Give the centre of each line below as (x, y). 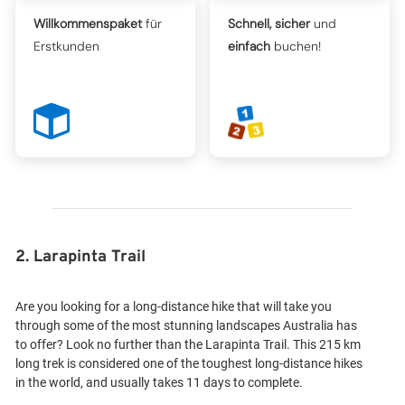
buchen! (296, 46)
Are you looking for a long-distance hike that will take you (174, 306)
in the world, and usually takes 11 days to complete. (159, 382)
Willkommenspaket (88, 24)
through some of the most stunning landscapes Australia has (186, 325)
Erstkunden (66, 46)
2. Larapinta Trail (80, 257)
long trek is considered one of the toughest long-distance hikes (189, 363)
